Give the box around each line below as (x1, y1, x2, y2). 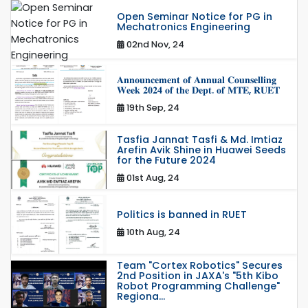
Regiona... (116, 289, 165, 303)
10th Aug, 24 (124, 226, 180, 239)
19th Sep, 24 (124, 101, 179, 113)
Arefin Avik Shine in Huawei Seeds (116, 142, 286, 157)
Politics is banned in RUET (116, 208, 247, 222)
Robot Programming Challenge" (116, 278, 280, 293)
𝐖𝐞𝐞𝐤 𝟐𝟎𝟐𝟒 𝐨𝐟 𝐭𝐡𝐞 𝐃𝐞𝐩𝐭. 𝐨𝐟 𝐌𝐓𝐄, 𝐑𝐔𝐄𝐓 (116, 82, 280, 97)
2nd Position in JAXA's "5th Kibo (116, 268, 278, 283)
